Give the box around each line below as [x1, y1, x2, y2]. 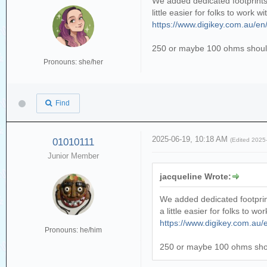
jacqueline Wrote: [160, 172, 232, 182]
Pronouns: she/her [44, 57, 104, 66]
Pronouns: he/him [45, 226, 103, 235]
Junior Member [48, 151, 100, 161]
